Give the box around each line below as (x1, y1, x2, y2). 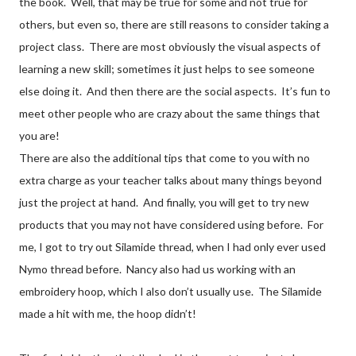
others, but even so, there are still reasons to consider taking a (19, 17, 329, 31)
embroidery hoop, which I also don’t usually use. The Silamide (19, 284, 322, 298)
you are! (19, 128, 60, 142)
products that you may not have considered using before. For (19, 217, 323, 231)
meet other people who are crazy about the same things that (19, 106, 320, 120)
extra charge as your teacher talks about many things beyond (19, 172, 322, 187)
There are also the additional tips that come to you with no (19, 150, 310, 164)
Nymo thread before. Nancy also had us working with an (19, 261, 296, 276)
